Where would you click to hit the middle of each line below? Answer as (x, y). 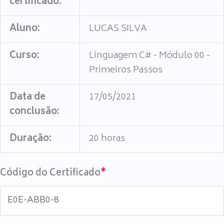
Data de (28, 97)
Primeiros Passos (126, 70)
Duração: (31, 139)
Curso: (25, 56)
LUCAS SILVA (118, 29)
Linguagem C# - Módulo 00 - (150, 56)
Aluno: (25, 29)
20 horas (107, 139)
